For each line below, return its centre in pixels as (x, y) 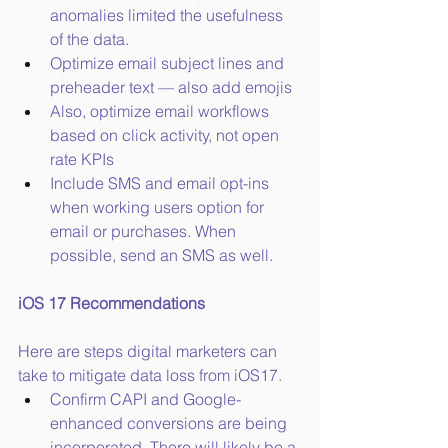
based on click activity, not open (166, 135)
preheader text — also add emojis (171, 87)
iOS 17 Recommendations (111, 303)
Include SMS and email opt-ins (161, 183)
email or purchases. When (145, 231)
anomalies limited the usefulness (168, 15)
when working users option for (159, 207)
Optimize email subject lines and (169, 63)
